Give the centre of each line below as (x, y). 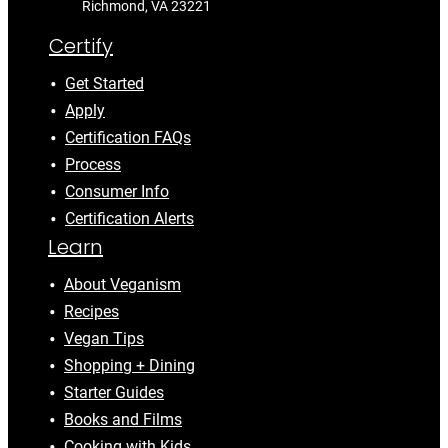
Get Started (104, 84)
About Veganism (122, 285)
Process (93, 165)
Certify (81, 46)
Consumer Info (117, 192)
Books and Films (123, 420)
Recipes (91, 312)
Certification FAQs (128, 138)
